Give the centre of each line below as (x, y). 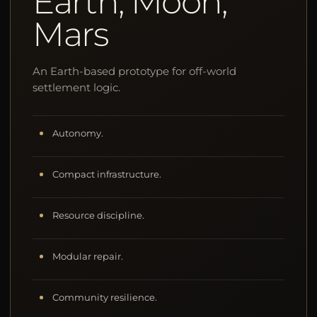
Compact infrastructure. (107, 174)
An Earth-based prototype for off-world (135, 71)
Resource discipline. (99, 215)
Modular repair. (88, 256)
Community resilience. (105, 297)
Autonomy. (78, 133)
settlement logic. (77, 87)
